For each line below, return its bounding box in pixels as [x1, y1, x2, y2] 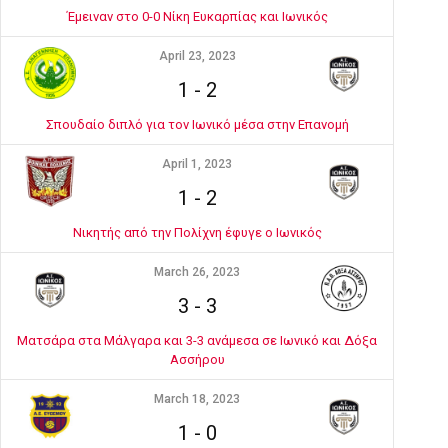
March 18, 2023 [154, 392, 240, 406]
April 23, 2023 [158, 49, 236, 63]
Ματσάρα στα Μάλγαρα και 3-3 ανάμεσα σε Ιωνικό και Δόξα [17, 333, 377, 348]
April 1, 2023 [162, 157, 232, 171]
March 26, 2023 [154, 265, 240, 279]
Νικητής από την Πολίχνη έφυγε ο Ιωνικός [72, 225, 322, 240]
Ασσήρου [169, 352, 225, 367]
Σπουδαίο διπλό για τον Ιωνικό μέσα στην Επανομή [45, 117, 349, 132]
